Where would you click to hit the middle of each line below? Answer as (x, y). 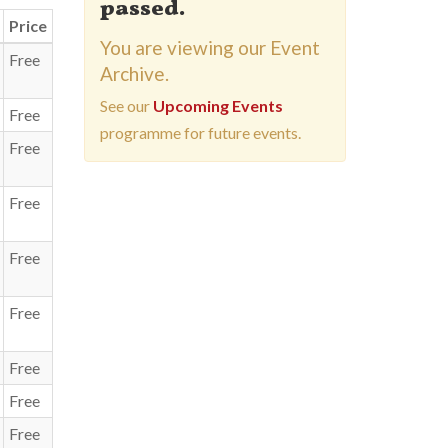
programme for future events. (200, 132)
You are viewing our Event (209, 47)
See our (126, 105)
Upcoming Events (217, 105)
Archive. (134, 73)
